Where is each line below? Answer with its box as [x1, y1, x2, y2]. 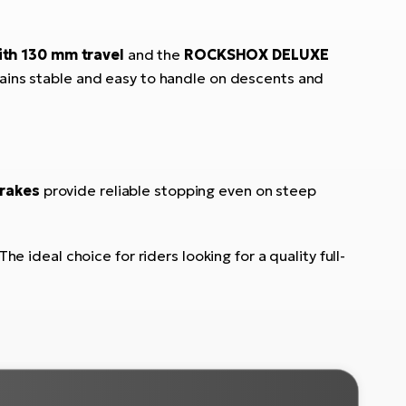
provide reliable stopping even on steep [39, 180, 316, 199]
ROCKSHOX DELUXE [184, 44, 329, 63]
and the [123, 44, 185, 63]
